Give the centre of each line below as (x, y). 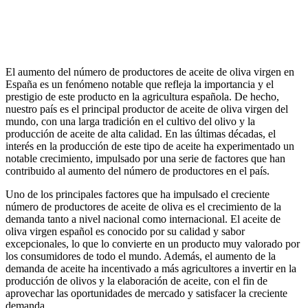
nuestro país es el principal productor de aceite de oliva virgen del (147, 109)
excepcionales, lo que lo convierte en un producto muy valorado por (153, 243)
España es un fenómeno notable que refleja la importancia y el (140, 84)
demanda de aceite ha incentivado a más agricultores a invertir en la (151, 268)
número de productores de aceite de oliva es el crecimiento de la (143, 206)
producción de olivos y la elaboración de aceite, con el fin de (136, 280)
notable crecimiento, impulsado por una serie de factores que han (145, 158)
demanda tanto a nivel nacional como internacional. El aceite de (143, 219)
